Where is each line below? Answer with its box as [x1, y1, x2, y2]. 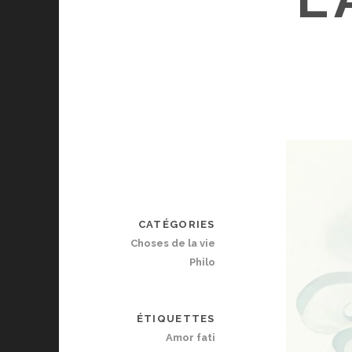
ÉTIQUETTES [136, 313, 215, 325]
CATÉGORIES [137, 218, 215, 231]
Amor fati [165, 332, 215, 344]
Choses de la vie [130, 237, 215, 250]
